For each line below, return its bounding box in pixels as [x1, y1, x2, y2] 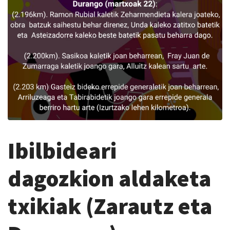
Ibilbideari [8, 136, 117, 165]
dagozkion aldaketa [8, 164, 211, 193]
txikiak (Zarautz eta [8, 191, 212, 220]
